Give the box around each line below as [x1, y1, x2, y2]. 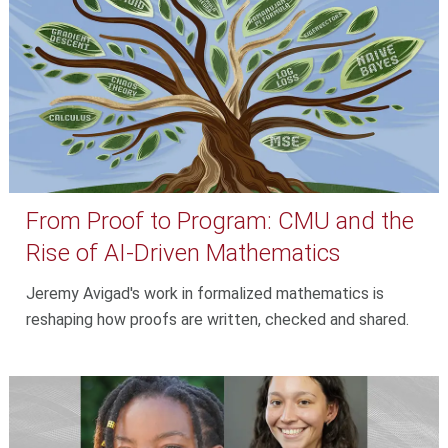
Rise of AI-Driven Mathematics [26, 239, 342, 268]
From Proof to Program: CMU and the [26, 207, 415, 236]
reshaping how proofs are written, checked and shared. [26, 310, 410, 330]
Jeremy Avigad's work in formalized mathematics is [26, 284, 385, 304]
